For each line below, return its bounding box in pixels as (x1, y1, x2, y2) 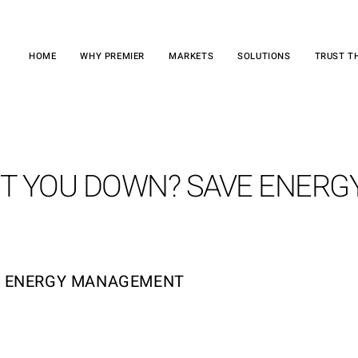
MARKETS (168, 49, 214, 63)
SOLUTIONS (237, 49, 291, 63)
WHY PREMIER (80, 49, 145, 63)
